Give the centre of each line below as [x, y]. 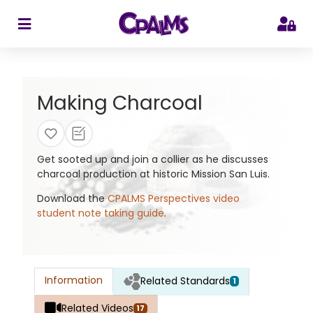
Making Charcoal [119, 103]
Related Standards [185, 281]
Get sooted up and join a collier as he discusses [152, 160]
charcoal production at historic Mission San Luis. [153, 174]
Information [74, 280]
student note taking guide [100, 213]
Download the [72, 199]
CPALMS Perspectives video [173, 199]
